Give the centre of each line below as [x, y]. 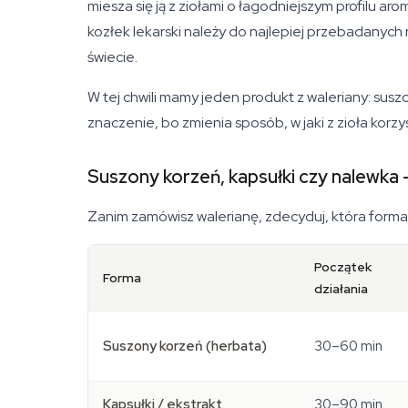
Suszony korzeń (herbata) [185, 346]
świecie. [112, 57]
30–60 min [348, 346]
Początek [343, 267]
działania [341, 289]
